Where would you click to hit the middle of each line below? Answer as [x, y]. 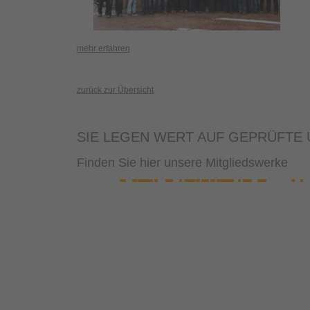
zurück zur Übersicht [115, 90]
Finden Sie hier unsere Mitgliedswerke [182, 163]
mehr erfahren [103, 48]
